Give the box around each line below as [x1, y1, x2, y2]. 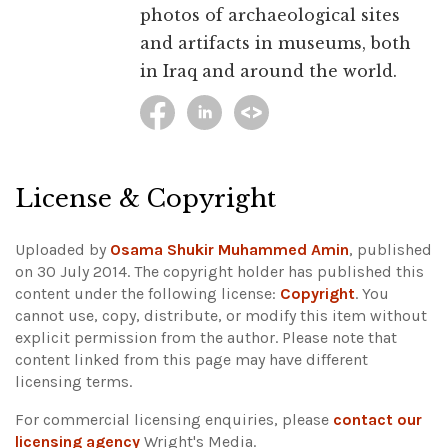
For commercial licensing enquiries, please [15, 409, 333, 429]
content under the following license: [15, 283, 280, 303]
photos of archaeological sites [140, 4, 400, 25]
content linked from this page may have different [15, 349, 368, 369]
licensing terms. [15, 371, 132, 391]
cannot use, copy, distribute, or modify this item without [15, 305, 427, 325]
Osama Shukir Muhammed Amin [110, 239, 349, 259]
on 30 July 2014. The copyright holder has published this [15, 261, 424, 281]
